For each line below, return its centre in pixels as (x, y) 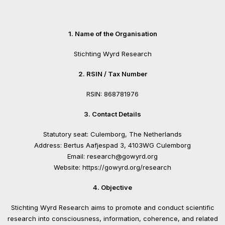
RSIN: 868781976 (113, 94)
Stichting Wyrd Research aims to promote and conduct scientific (113, 207)
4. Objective (113, 187)
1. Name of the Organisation (113, 34)
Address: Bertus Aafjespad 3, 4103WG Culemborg (113, 145)
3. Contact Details (113, 114)
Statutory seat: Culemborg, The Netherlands (113, 134)
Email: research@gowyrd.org (113, 156)
